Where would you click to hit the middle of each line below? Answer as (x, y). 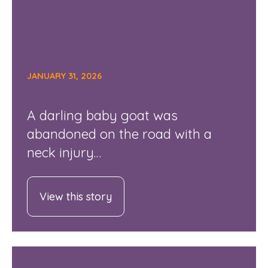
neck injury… (64, 152)
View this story (75, 196)
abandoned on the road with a (119, 133)
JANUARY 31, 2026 (64, 76)
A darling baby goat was (102, 115)
